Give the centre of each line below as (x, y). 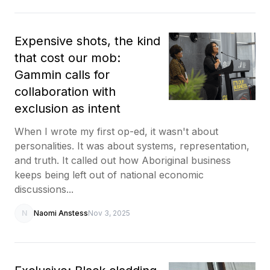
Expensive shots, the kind (87, 41)
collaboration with (65, 91)
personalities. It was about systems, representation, (132, 146)
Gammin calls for (62, 74)
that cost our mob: (67, 58)
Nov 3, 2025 (109, 213)
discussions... (44, 189)
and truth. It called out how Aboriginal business (123, 160)
